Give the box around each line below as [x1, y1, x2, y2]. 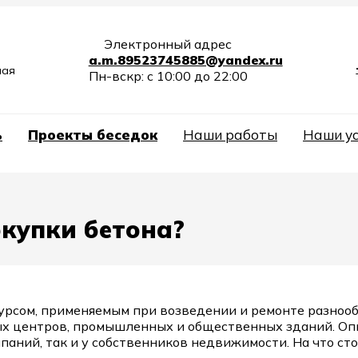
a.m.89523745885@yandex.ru [88, 52, 283, 68]
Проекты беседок [28, 126, 157, 143]
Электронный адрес [100, 36, 232, 52]
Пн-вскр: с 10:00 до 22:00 [88, 68, 248, 84]
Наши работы [183, 126, 277, 143]
